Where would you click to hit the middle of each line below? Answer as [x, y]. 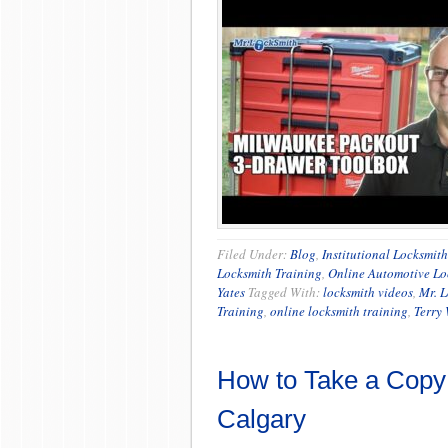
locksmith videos [368, 292]
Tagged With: [285, 292]
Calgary [261, 419]
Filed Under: [253, 254]
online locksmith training [339, 311]
